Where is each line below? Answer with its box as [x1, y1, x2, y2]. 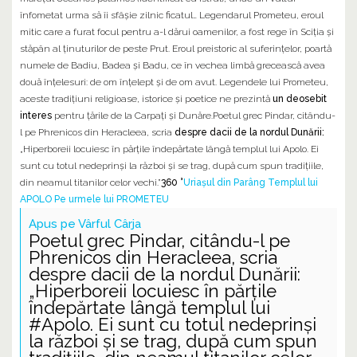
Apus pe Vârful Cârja [29, 216, 141, 231]
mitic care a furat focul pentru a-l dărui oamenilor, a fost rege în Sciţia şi [20, 25, 334, 37]
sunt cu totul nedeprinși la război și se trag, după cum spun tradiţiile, [20, 159, 324, 171]
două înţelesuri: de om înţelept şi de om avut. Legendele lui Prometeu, [20, 76, 328, 88]
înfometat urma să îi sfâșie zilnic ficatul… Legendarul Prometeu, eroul [20, 9, 324, 21]
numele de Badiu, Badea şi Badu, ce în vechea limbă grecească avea [20, 59, 325, 71]
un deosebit [273, 92, 327, 104]
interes [20, 109, 52, 121]
